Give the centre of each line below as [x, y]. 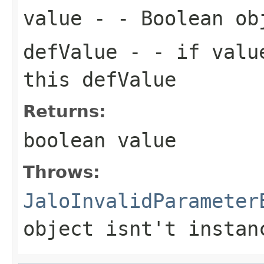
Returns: [65, 111]
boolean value [100, 140]
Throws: [62, 172]
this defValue [100, 79]
